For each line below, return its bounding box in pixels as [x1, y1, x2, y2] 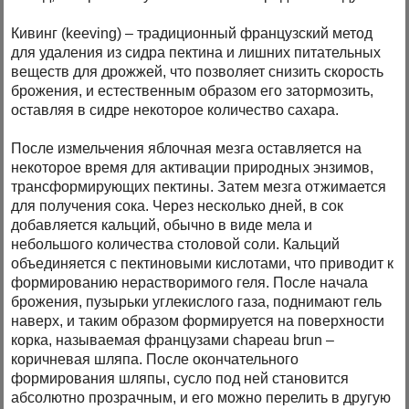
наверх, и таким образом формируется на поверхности [11, 313, 385, 330]
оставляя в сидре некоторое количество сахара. [11, 102, 340, 119]
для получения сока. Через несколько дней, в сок [11, 198, 344, 215]
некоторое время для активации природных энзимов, [11, 160, 374, 176]
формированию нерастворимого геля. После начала [11, 275, 369, 291]
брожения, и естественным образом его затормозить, [11, 83, 374, 100]
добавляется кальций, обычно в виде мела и [11, 217, 313, 234]
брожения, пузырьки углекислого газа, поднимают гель [11, 294, 383, 310]
